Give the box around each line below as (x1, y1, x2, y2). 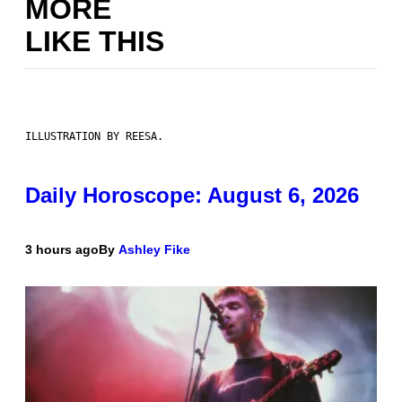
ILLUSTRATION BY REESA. (25, 130, 163, 144)
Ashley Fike (118, 242, 190, 258)
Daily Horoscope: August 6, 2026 (25, 183, 359, 208)
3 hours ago (25, 242, 99, 258)
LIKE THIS (25, 24, 164, 57)
